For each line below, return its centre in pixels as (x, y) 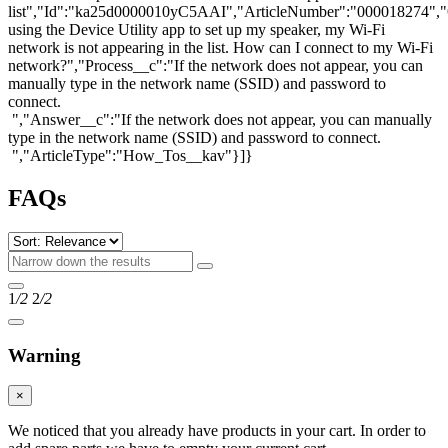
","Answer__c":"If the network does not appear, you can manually (220, 120)
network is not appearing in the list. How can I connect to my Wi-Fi (220, 48)
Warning (44, 355)
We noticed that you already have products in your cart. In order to (217, 431)
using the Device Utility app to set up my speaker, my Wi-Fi (196, 30)
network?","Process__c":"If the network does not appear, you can (215, 66)
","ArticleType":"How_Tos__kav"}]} (130, 156)
